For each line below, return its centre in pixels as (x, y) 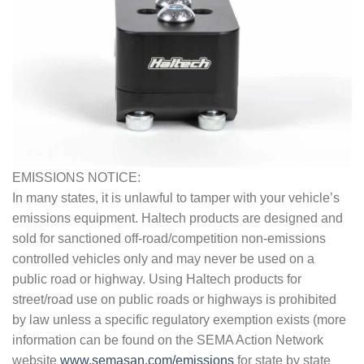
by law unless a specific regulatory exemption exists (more (179, 319)
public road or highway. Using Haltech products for (157, 279)
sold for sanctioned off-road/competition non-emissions (169, 238)
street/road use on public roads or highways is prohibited (174, 299)
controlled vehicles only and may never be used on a (163, 258)
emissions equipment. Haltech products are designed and (178, 218)
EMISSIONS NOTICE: (76, 177)
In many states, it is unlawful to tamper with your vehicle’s (176, 197)
